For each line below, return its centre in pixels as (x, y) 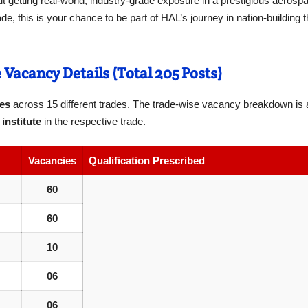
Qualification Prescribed (147, 160)
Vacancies (52, 160)
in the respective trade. (93, 122)
